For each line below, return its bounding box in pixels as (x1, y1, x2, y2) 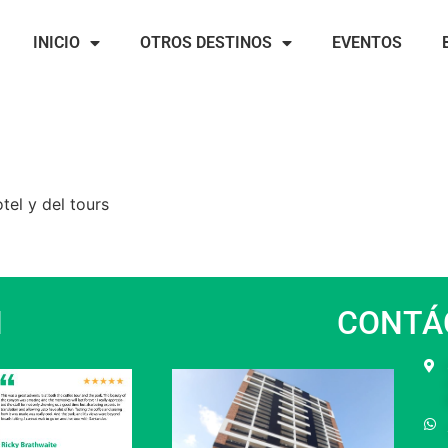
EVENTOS (331, 33, 402, 53)
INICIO (32, 33, 80, 53)
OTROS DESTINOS (139, 33, 272, 53)
